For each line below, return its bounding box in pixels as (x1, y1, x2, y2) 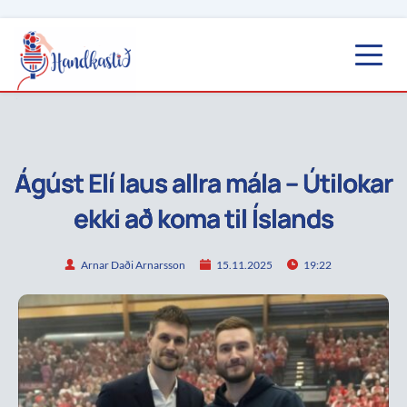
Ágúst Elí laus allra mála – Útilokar (15, 165, 392, 201)
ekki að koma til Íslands (74, 201, 333, 236)
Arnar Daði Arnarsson (81, 257, 185, 272)
